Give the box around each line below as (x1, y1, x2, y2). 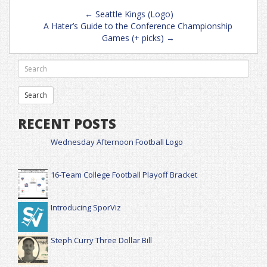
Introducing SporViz (51, 202, 121, 213)
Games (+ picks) (101, 32, 166, 44)
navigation (21, 14, 75, 29)
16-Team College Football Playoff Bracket (51, 169, 197, 181)
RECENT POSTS (18, 114, 116, 133)
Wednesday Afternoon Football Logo (51, 136, 183, 148)
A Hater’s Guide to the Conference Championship (44, 20, 232, 32)
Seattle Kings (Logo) (93, 8, 173, 20)
